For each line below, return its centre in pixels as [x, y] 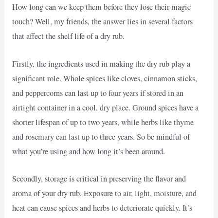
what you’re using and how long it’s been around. [89, 151]
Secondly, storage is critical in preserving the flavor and [99, 178]
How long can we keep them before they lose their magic [102, 7]
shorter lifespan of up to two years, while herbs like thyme [103, 122]
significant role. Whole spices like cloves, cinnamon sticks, [105, 78]
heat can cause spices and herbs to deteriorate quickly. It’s [102, 208]
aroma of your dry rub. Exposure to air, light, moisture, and [105, 193]
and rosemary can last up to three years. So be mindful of [101, 136]
